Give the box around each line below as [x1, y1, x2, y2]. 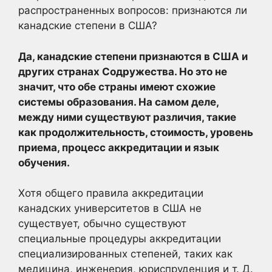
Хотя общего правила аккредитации [18, 187, 203, 199]
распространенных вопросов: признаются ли [18, 4, 247, 16]
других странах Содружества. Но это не [18, 65, 227, 78]
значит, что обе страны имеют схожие [18, 80, 216, 93]
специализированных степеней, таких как [18, 248, 233, 260]
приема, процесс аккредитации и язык [18, 141, 219, 154]
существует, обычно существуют [18, 217, 186, 229]
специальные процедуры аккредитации [18, 233, 221, 245]
